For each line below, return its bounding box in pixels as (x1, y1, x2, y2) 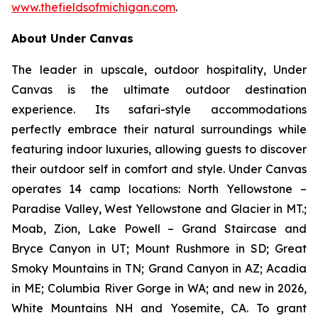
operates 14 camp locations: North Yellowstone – (11, 182, 307, 197)
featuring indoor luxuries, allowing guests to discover (11, 142, 307, 157)
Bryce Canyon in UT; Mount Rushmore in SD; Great (11, 241, 307, 256)
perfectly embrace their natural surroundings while (11, 122, 307, 137)
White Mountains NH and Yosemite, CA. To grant (11, 301, 307, 316)
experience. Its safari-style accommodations (11, 102, 307, 117)
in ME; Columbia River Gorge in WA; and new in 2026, (11, 281, 307, 296)
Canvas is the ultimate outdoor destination (11, 82, 307, 97)
